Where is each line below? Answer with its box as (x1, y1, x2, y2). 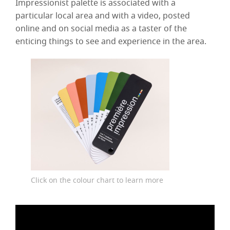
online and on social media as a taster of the (15, 22, 187, 35)
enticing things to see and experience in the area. (15, 35, 206, 48)
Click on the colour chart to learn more (31, 175, 163, 186)
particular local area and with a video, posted (15, 9, 190, 22)
